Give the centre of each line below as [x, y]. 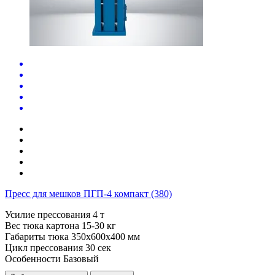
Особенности [33, 258]
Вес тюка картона [42, 225]
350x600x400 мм [106, 236]
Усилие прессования [48, 214]
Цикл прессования [44, 247]
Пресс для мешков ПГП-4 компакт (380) [88, 193]
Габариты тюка [37, 236]
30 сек [98, 247]
